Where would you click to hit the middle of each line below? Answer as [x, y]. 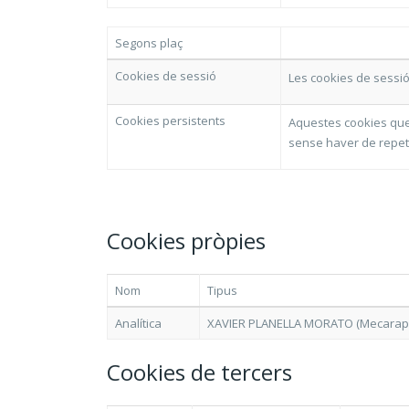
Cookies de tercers [199, 372]
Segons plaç [149, 43]
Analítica [138, 323]
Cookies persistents [170, 121]
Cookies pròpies [186, 241]
